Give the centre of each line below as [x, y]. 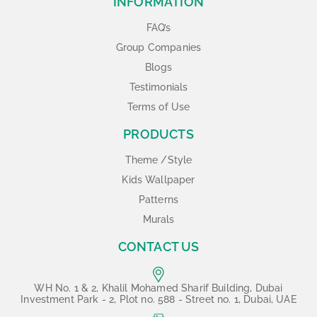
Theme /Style [158, 160]
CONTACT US [158, 246]
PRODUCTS [158, 134]
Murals [158, 219]
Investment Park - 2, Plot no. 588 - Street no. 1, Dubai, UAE [158, 299]
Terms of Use [158, 106]
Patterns [158, 199]
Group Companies [158, 47]
